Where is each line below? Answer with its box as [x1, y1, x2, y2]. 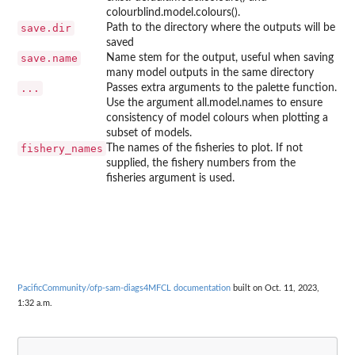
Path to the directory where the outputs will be [106, 21, 335, 33]
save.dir [21, 21, 71, 34]
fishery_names [21, 142, 103, 155]
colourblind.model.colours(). [106, 6, 240, 18]
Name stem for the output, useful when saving [106, 52, 334, 63]
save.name [21, 52, 78, 64]
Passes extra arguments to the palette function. [106, 82, 337, 94]
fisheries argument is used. [106, 172, 235, 184]
